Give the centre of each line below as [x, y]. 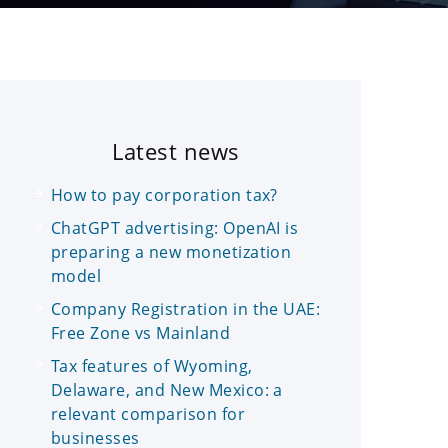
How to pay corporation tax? [164, 194]
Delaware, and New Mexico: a [167, 389]
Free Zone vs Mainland [141, 332]
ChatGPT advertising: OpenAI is [175, 227]
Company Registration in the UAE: [186, 308]
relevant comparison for [148, 413]
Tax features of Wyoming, [152, 365]
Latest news [176, 150]
